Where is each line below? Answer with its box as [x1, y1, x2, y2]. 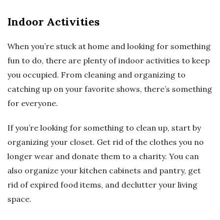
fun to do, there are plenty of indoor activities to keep [7, 55, 210, 66]
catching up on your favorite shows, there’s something [7, 84, 212, 94]
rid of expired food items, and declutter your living [7, 180, 197, 190]
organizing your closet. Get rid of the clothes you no [7, 137, 204, 147]
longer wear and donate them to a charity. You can [7, 151, 199, 162]
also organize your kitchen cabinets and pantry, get [7, 165, 201, 176]
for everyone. [7, 98, 58, 109]
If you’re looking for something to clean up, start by [7, 123, 201, 133]
